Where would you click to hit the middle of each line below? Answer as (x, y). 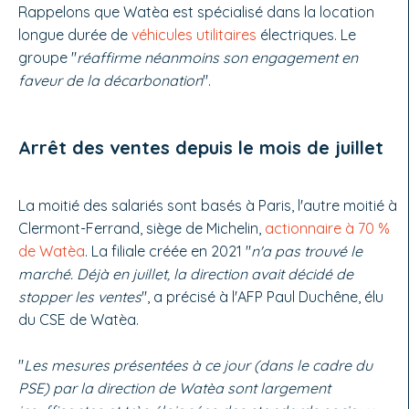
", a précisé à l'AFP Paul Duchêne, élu (262, 296)
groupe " (47, 57)
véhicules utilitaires (194, 34)
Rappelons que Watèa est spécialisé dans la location (196, 11)
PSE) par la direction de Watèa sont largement (174, 388)
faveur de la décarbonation (110, 80)
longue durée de (75, 34)
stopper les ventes (80, 296)
